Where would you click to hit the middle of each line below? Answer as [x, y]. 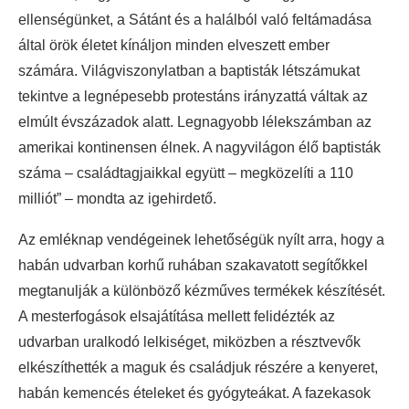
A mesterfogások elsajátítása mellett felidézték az [177, 316]
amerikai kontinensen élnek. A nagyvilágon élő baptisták [199, 147]
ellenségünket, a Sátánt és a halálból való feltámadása [195, 19]
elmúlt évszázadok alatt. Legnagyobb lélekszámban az [195, 121]
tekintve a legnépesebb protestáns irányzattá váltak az [193, 96]
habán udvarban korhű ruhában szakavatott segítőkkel [193, 265]
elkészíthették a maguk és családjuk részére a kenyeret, [198, 367]
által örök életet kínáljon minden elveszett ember [174, 45]
